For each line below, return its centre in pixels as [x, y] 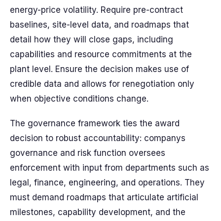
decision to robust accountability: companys [98, 138]
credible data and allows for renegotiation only [102, 84]
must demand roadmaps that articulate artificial [104, 197]
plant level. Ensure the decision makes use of [99, 69]
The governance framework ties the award [95, 123]
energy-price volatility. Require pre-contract [96, 10]
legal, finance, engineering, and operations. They [107, 183]
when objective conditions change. [79, 99]
